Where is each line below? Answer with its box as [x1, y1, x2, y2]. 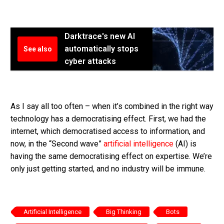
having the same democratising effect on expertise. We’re [10, 151, 212, 161]
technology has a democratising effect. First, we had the [10, 113, 206, 123]
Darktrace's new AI [64, 31, 135, 41]
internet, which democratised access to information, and [10, 126, 205, 136]
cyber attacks [64, 56, 116, 66]
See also [23, 45, 52, 53]
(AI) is [173, 138, 196, 148]
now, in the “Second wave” [10, 138, 103, 148]
